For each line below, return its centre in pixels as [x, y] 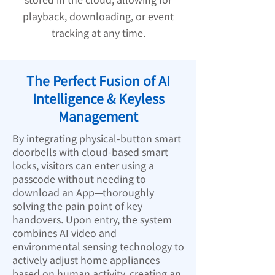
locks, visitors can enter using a [83, 165]
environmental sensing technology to [98, 246]
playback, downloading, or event [98, 16]
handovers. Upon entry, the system [92, 219]
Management [98, 116]
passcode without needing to [79, 179]
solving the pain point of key [77, 206]
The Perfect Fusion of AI [98, 80]
